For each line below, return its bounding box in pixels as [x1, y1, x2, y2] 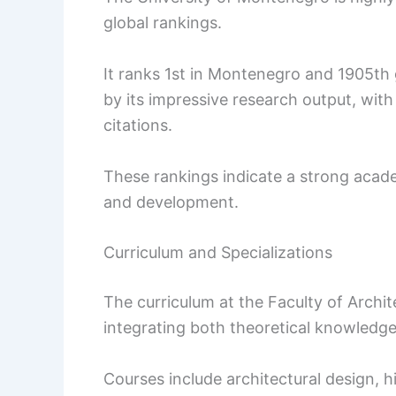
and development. [103, 192, 239, 211]
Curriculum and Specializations [103, 243, 332, 263]
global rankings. [103, 13, 222, 33]
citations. [103, 115, 172, 134]
